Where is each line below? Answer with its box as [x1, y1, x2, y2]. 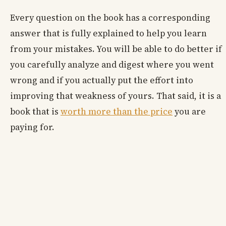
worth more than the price [61, 105, 173, 118]
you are [173, 105, 206, 118]
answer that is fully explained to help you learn [10, 27, 207, 40]
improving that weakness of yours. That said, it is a [10, 90, 221, 102]
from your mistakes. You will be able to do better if [10, 43, 222, 55]
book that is [10, 105, 61, 118]
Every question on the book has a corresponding [10, 12, 210, 24]
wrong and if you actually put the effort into [10, 74, 193, 87]
